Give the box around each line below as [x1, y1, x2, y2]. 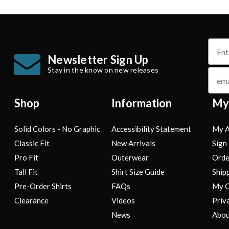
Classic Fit [14, 139, 50, 148]
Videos [111, 196, 135, 205]
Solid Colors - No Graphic [14, 124, 100, 134]
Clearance [14, 196, 49, 205]
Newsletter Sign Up [48, 52, 149, 66]
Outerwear [111, 153, 149, 163]
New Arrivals [111, 139, 156, 148]
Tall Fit [14, 167, 38, 177]
